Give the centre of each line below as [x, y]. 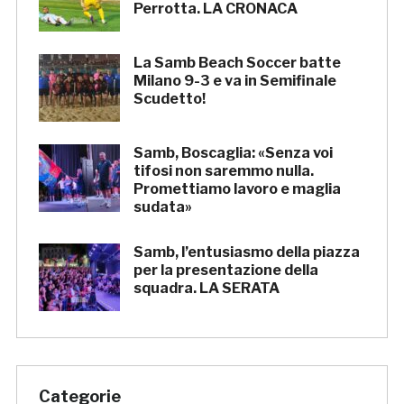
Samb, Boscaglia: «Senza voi [233, 153]
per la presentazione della [225, 271]
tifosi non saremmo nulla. [223, 171]
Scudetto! [169, 99]
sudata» [162, 207]
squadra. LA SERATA [206, 289]
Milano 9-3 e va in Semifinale [234, 81]
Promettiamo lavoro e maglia [237, 189]
